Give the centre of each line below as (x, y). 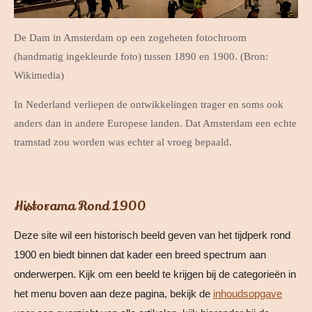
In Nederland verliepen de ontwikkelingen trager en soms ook (149, 105)
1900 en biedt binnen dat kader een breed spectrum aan (140, 254)
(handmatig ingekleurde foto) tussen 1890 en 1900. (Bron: (141, 57)
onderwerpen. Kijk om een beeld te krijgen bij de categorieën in (155, 274)
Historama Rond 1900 (80, 206)
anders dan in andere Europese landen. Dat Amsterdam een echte (155, 124)
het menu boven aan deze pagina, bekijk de (114, 293)
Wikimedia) (39, 76)
